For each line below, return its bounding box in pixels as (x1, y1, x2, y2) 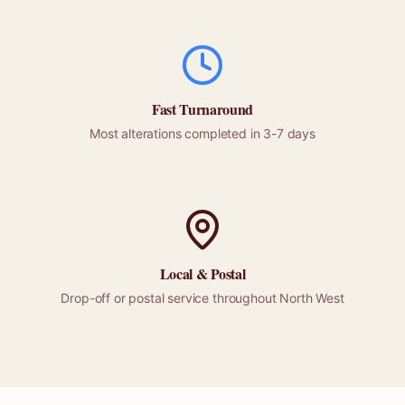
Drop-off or (61, 290, 129, 306)
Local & (159, 263, 212, 284)
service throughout (164, 290, 280, 306)
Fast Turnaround (151, 99, 254, 119)
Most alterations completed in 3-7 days (89, 126, 316, 141)
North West (279, 290, 344, 306)
